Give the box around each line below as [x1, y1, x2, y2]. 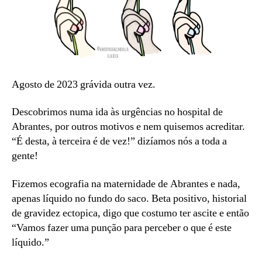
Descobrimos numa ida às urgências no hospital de [12, 105, 223, 119]
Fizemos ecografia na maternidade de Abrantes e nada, [12, 177, 240, 191]
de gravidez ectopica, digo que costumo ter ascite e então [12, 206, 249, 220]
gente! [12, 149, 38, 163]
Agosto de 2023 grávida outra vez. [12, 77, 156, 91]
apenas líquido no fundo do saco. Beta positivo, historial [12, 191, 247, 205]
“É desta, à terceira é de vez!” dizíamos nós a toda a [12, 135, 227, 149]
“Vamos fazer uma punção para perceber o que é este [12, 220, 232, 235]
